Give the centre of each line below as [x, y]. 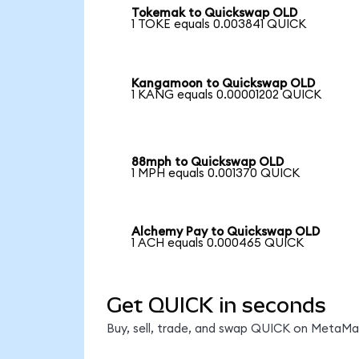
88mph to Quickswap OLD [208, 162]
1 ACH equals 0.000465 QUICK [218, 244]
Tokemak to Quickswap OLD [215, 14]
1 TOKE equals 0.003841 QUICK [219, 25]
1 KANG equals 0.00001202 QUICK [227, 95]
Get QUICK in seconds [216, 306]
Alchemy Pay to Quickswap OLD [226, 232]
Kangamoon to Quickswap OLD [224, 83]
